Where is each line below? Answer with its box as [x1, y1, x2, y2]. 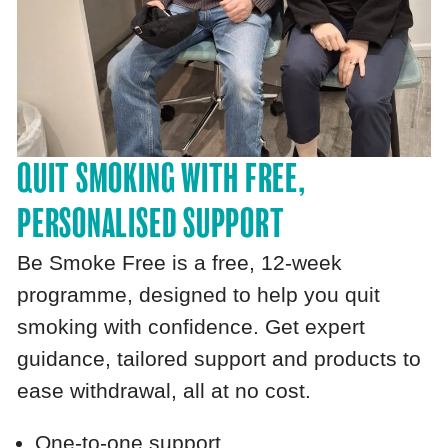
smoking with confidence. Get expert [17, 315, 366, 340]
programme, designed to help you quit [17, 283, 381, 308]
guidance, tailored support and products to [17, 347, 422, 372]
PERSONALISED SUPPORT [17, 203, 285, 246]
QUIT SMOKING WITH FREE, [17, 158, 306, 201]
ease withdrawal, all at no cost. [17, 379, 312, 404]
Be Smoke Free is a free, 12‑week [17, 251, 343, 276]
